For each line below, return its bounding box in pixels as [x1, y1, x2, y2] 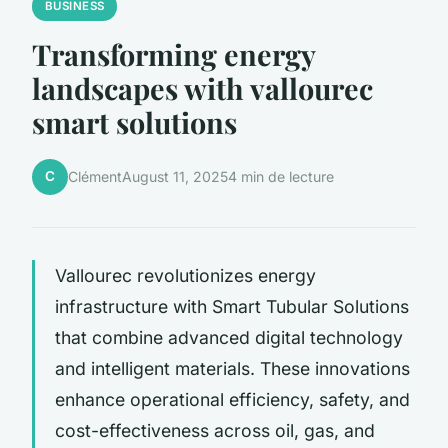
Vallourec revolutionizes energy [55, 264, 316, 286]
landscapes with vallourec [32, 68, 373, 107]
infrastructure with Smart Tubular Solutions [55, 295, 409, 317]
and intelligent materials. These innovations [55, 357, 410, 379]
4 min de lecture [228, 168, 334, 186]
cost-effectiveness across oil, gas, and [55, 419, 375, 441]
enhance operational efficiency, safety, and [55, 388, 410, 410]
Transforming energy [32, 34, 315, 73]
